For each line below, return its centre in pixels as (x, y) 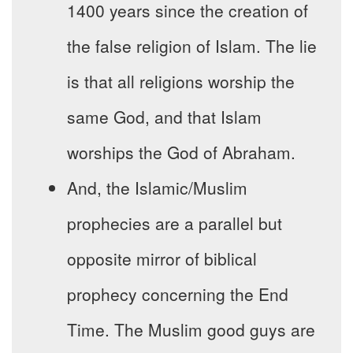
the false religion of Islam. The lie (192, 46)
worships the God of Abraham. (181, 152)
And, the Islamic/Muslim (157, 188)
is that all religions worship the (181, 82)
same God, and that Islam (164, 117)
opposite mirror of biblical (162, 259)
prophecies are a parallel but (175, 223)
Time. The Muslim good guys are (191, 330)
